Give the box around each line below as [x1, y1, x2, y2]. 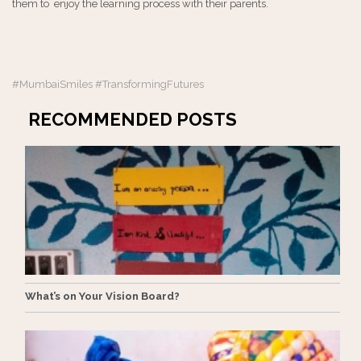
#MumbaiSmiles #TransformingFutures [12, 78, 204, 91]
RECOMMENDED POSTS [28, 109, 237, 131]
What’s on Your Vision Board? [25, 290, 180, 303]
